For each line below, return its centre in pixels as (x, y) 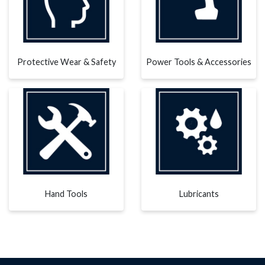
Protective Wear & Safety (66, 62)
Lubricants (199, 193)
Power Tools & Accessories (199, 62)
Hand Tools (66, 193)
